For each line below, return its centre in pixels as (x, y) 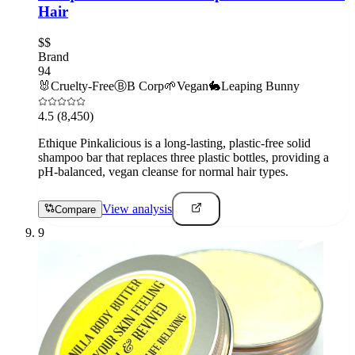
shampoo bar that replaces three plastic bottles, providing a (183, 157)
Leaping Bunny (260, 86)
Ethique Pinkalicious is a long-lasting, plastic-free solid (174, 143)
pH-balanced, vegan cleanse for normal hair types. (163, 172)
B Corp (145, 86)
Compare (75, 210)
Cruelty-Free (82, 86)
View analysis (137, 209)
